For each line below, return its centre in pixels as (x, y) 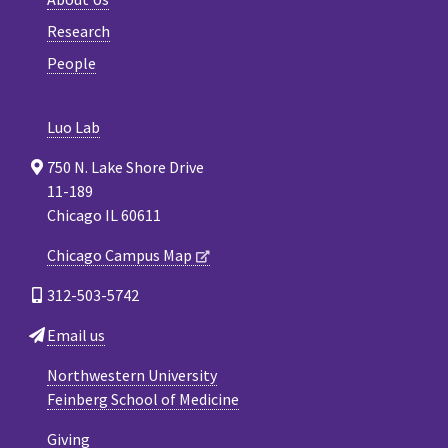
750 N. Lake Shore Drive (125, 166)
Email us (76, 334)
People (71, 62)
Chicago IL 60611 (104, 214)
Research (78, 30)
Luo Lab (73, 126)
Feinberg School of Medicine (143, 398)
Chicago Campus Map (119, 254)
